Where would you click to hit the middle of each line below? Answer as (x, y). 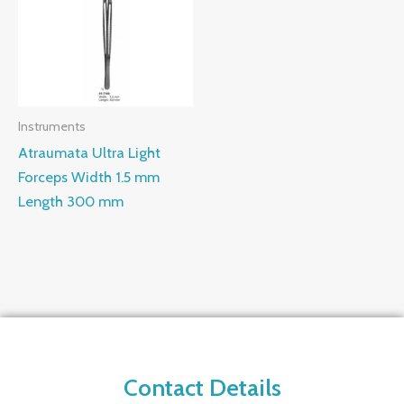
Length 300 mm (71, 201)
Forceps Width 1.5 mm (89, 176)
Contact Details (202, 387)
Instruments (52, 126)
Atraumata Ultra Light (89, 152)
